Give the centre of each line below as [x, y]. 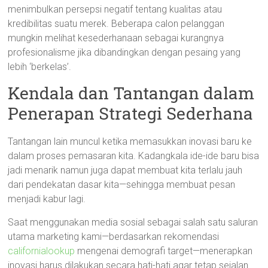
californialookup [42, 251]
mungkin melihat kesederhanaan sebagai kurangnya [116, 38]
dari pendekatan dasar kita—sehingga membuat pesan [122, 185]
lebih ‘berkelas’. [40, 67]
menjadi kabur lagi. [47, 199]
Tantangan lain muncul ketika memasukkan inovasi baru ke [130, 141]
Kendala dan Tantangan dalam [131, 93]
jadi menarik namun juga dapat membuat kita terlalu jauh [125, 170]
